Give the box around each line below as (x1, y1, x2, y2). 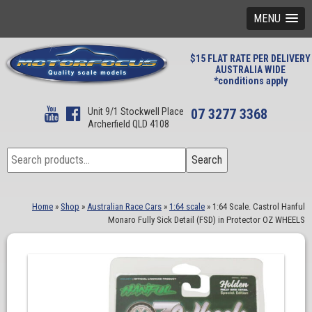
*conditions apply (213, 75, 288, 86)
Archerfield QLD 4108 (88, 118, 169, 130)
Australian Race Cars (87, 201, 162, 212)
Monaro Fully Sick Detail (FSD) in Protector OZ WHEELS (108, 214, 305, 225)
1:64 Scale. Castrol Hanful (212, 201, 305, 212)
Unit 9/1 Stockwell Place (88, 106, 184, 117)
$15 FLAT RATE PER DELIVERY (190, 53, 311, 64)
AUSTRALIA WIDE (215, 64, 286, 75)
